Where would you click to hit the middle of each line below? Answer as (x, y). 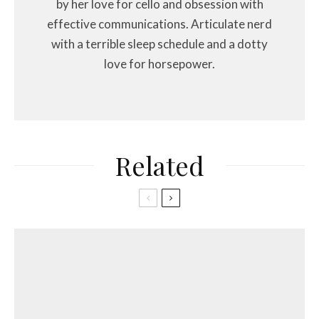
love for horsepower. (159, 64)
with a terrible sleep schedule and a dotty (159, 44)
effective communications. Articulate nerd (159, 24)
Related (159, 166)
